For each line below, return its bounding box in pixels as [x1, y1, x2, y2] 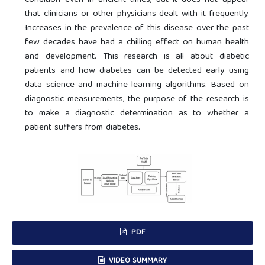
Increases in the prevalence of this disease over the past [25, 21, 249, 37]
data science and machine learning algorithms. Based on [25, 77, 249, 93]
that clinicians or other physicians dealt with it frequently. [25, 7, 249, 22]
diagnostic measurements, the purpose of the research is [25, 92, 249, 108]
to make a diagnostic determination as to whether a [25, 106, 249, 122]
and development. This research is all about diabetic [25, 49, 249, 65]
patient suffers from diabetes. [25, 120, 141, 136]
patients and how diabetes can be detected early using [25, 63, 249, 79]
